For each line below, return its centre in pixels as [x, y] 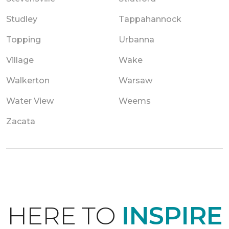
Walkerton [28, 80]
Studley [22, 19]
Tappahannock [150, 19]
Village [20, 60]
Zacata [21, 121]
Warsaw [135, 80]
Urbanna [136, 39]
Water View [30, 101]
